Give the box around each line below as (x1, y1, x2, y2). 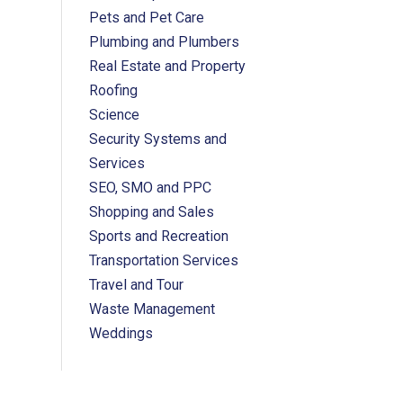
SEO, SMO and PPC (88, 179, 211, 196)
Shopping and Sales (88, 203, 214, 220)
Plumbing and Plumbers (88, 33, 239, 50)
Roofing (88, 82, 138, 99)
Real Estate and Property (88, 58, 246, 75)
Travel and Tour (88, 276, 184, 293)
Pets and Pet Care (88, 9, 204, 26)
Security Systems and (88, 130, 227, 148)
